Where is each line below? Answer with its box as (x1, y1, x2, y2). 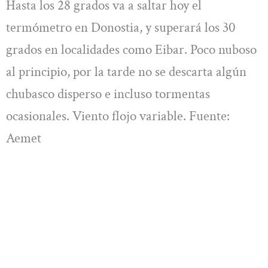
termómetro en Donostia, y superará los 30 (6, 18, 236, 36)
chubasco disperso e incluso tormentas (6, 84, 210, 103)
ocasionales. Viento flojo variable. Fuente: (6, 106, 230, 125)
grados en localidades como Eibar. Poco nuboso (6, 40, 257, 59)
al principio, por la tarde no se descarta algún (6, 62, 246, 81)
